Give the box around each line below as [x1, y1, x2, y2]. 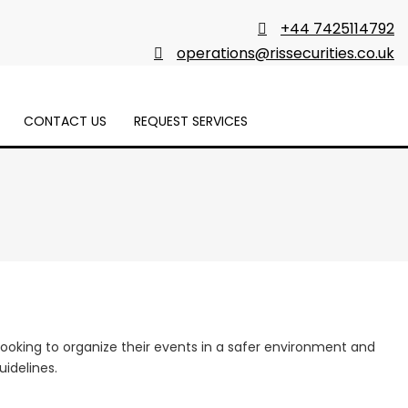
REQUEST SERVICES [133, 112, 248, 130]
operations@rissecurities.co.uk [177, 43, 394, 64]
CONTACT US [23, 112, 107, 130]
